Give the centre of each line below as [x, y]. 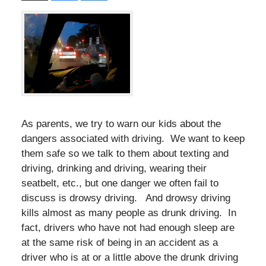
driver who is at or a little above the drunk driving [129, 257]
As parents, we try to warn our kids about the [121, 123]
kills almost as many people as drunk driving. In [129, 213]
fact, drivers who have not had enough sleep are [128, 227]
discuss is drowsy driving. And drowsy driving [126, 198]
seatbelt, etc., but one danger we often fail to [120, 183]
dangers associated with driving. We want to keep [133, 138]
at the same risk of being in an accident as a [119, 242]
